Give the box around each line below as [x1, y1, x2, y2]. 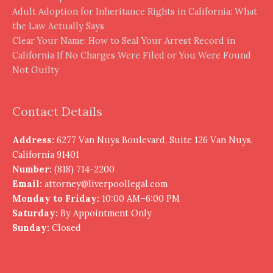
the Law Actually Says [12, 20, 104, 32]
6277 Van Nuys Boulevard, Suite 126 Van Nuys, [54, 133, 253, 146]
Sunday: [12, 221, 49, 233]
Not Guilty [12, 64, 59, 76]
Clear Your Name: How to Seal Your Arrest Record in [12, 35, 235, 46]
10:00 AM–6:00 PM [99, 192, 180, 204]
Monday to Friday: [12, 192, 99, 204]
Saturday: [12, 207, 58, 219]
